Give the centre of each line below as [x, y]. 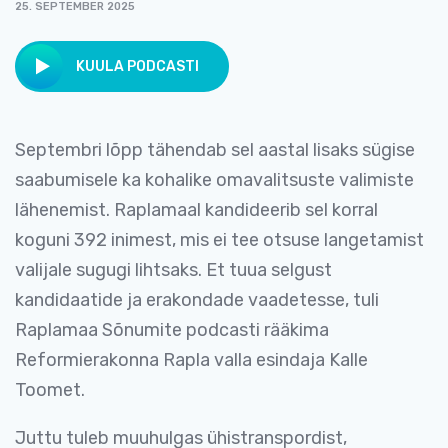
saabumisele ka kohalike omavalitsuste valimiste [214, 180]
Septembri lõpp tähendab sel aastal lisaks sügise [215, 150]
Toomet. [50, 390]
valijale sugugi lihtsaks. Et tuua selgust [173, 270]
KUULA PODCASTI [136, 66]
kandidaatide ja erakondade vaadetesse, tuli [197, 300]
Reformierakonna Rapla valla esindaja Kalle [191, 360]
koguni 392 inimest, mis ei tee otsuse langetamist [219, 240]
